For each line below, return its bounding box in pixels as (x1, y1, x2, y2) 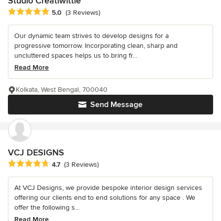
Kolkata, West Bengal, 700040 (16, 85, 108, 94)
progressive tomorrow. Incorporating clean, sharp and (14, 41, 178, 50)
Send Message (90, 99, 143, 110)
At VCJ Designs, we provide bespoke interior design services (14, 184, 202, 192)
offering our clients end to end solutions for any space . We (14, 193, 195, 202)
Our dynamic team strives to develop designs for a (14, 31, 169, 40)
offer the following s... (14, 203, 79, 212)
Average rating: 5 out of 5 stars (7, 6, 113, 17)
